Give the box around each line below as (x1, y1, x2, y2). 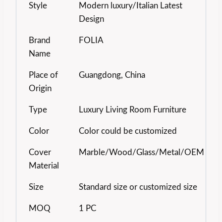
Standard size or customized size (79, 183, 197, 192)
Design (79, 15, 104, 24)
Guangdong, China (79, 71, 145, 80)
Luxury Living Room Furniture (79, 106, 186, 114)
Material (29, 162, 59, 170)
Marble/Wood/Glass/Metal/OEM (79, 148, 204, 157)
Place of (29, 71, 58, 80)
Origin (29, 84, 52, 93)
